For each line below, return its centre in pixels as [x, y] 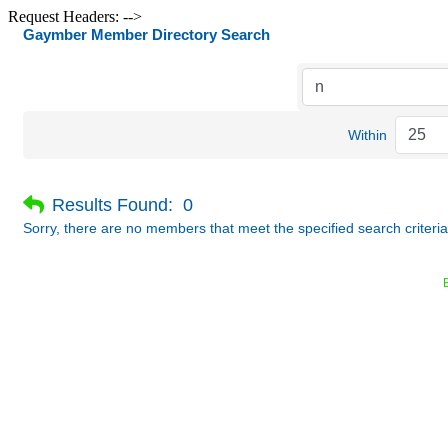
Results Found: [112, 204]
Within [367, 135]
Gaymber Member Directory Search [146, 34]
